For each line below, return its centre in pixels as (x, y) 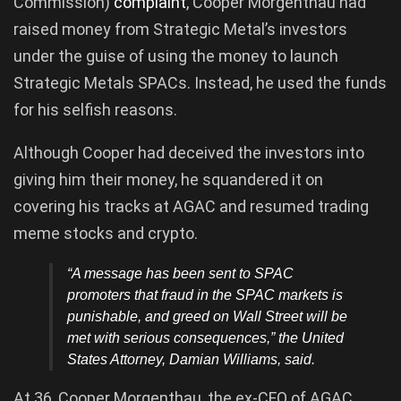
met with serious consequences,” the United (205, 337)
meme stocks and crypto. (106, 233)
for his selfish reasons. (95, 109)
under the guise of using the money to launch (176, 55)
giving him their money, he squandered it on (168, 179)
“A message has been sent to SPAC (180, 273)
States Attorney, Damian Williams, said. (191, 359)
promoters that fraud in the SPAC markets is (205, 294)
